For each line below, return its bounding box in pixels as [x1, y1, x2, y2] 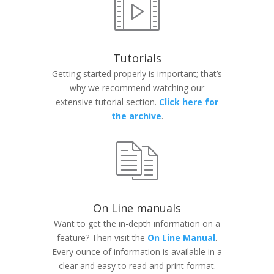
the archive [111, 110, 161, 122]
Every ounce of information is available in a [52, 246, 222, 257]
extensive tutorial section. [56, 96, 159, 108]
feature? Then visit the [57, 232, 145, 243]
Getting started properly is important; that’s [52, 68, 222, 80]
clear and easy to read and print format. [58, 260, 216, 272]
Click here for [159, 96, 218, 108]
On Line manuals [93, 201, 181, 215]
